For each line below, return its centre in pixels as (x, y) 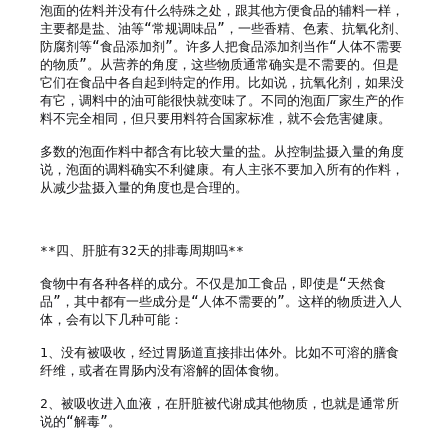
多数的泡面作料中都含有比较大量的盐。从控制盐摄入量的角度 (222, 151)
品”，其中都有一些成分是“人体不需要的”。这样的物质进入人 (221, 301)
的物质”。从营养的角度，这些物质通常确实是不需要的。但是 (219, 64)
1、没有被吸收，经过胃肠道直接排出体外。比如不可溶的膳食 (219, 352)
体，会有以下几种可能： (111, 319)
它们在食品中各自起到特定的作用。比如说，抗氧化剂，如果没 (222, 82)
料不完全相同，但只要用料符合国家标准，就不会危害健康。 (215, 118)
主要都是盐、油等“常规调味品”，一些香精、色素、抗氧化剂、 (223, 28)
